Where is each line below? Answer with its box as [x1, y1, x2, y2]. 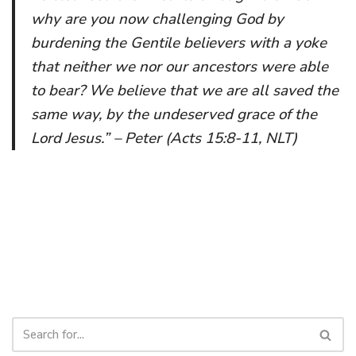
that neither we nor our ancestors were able [31, 56, 328, 78]
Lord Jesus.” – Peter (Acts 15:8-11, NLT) [31, 128, 297, 149]
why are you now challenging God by [31, 9, 284, 30]
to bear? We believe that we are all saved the [31, 80, 339, 102]
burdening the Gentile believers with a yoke [31, 33, 327, 54]
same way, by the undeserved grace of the [31, 104, 317, 126]
